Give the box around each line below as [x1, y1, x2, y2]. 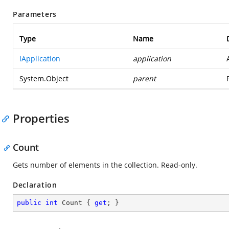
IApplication [19, 54, 60, 63]
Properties [13, 110, 70, 126]
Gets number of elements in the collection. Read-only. [13, 160, 197, 170]
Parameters [13, 9, 57, 19]
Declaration [13, 180, 57, 190]
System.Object [19, 74, 68, 83]
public [17, 199, 41, 207]
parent [133, 74, 156, 83]
